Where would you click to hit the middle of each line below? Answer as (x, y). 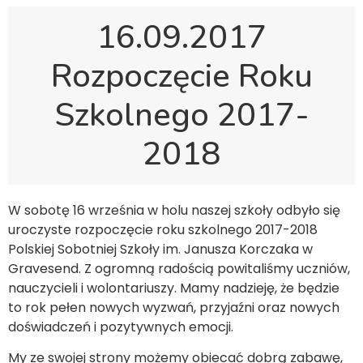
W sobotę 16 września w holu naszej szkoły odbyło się (174, 210)
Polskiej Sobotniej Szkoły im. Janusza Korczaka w (160, 249)
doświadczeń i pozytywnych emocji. (121, 327)
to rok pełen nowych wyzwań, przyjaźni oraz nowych (174, 307)
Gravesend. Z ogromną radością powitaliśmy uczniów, (179, 269)
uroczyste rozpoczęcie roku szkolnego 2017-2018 (163, 230)
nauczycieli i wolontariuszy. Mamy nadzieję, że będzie (174, 288)
